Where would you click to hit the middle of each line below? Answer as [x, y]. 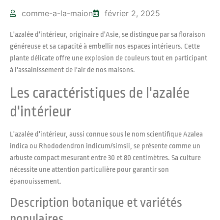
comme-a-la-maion [57, 14]
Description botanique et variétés [96, 203]
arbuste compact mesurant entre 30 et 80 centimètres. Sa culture [105, 158]
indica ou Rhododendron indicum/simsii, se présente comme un [105, 146]
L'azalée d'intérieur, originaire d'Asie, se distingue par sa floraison [108, 35]
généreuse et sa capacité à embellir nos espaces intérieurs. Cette [105, 47]
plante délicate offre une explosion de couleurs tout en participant [109, 58]
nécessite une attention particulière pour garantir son [89, 169]
